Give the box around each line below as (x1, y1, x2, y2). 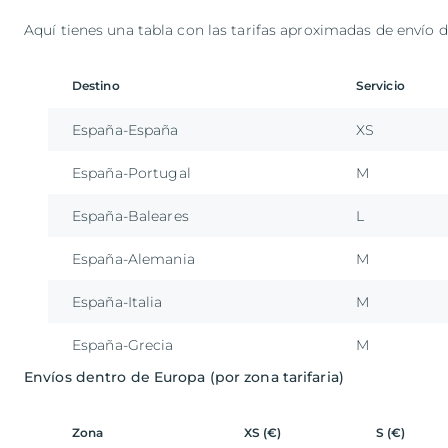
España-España (72, 121, 179, 140)
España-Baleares (72, 207, 189, 226)
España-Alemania (72, 250, 195, 269)
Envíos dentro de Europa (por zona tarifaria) (24, 368, 344, 387)
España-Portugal (72, 164, 191, 183)
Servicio (356, 78, 405, 94)
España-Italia (72, 293, 163, 312)
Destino (72, 78, 120, 94)
